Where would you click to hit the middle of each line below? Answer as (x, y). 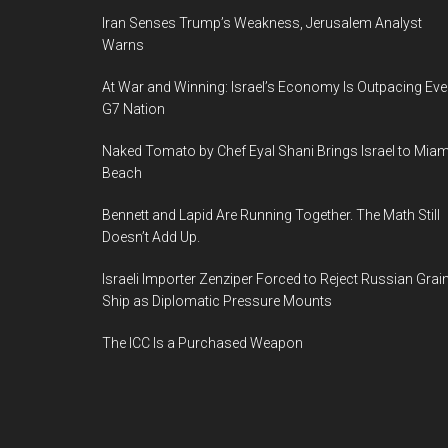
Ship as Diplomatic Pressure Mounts (217, 300)
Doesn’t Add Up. (151, 236)
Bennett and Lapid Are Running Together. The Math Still (271, 214)
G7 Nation (133, 108)
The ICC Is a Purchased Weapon (202, 342)
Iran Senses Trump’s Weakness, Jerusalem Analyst (262, 22)
